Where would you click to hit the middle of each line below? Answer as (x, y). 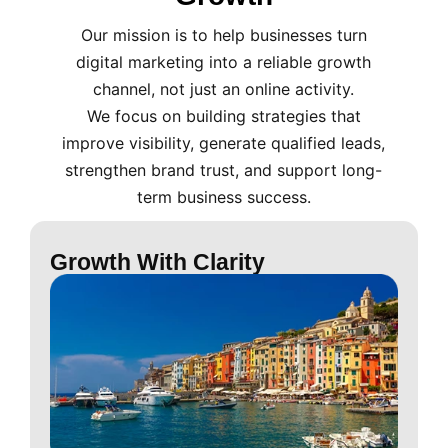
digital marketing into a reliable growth (224, 62)
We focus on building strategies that (223, 116)
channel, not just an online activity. (224, 89)
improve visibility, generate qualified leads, (224, 143)
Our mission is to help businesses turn (223, 35)
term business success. (223, 197)
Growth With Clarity (157, 262)
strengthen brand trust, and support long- (224, 170)
